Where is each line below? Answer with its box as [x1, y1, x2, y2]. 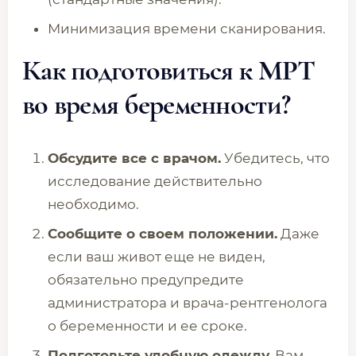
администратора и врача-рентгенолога [48, 295, 327, 311]
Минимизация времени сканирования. [48, 21, 326, 37]
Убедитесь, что [221, 150, 330, 166]
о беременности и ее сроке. [48, 318, 247, 334]
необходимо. [48, 196, 139, 212]
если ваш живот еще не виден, [48, 249, 265, 265]
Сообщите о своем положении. [48, 226, 277, 242]
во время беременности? [22, 87, 291, 122]
